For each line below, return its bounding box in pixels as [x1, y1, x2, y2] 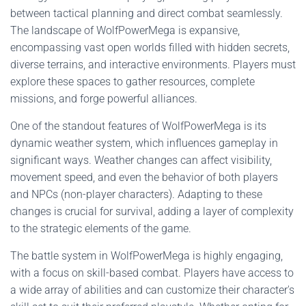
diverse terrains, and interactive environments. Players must [10, 58, 296, 71]
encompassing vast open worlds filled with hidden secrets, [10, 41, 290, 54]
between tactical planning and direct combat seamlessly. [10, 7, 283, 20]
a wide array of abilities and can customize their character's [10, 283, 294, 296]
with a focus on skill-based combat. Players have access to [10, 266, 294, 279]
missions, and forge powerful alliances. [10, 92, 197, 105]
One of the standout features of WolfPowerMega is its [10, 120, 266, 133]
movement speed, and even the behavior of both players [10, 171, 278, 184]
